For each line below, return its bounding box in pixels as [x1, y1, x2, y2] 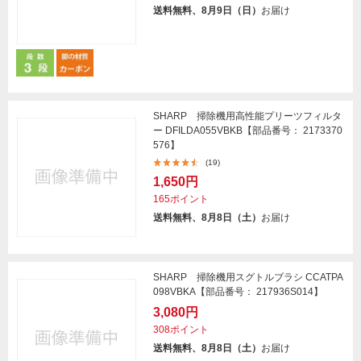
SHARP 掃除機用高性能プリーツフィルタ [153, 110, 342, 122]
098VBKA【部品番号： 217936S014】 [153, 286, 323, 298]
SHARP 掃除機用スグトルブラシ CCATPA [153, 272, 343, 284]
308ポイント [153, 324, 209, 336]
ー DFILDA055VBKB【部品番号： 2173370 [153, 125, 342, 137]
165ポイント [153, 193, 209, 205]
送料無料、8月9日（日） [153, 5, 261, 16]
